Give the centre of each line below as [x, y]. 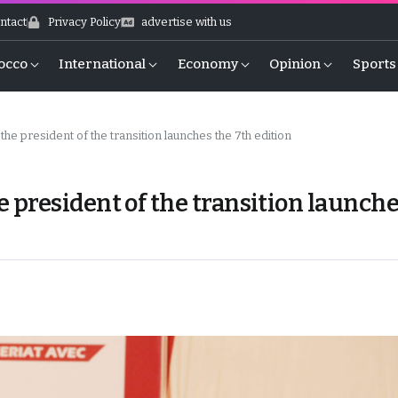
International [103, 64]
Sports [374, 64]
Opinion [295, 64]
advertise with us [187, 22]
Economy [207, 64]
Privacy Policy [84, 22]
